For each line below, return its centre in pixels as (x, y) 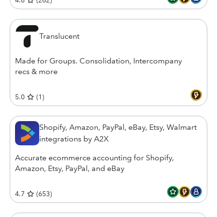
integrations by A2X (74, 139)
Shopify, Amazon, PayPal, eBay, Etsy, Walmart (118, 127)
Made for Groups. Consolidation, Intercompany (99, 61)
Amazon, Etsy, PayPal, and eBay (70, 168)
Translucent (59, 36)
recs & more (36, 71)
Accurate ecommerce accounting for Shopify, (94, 158)
